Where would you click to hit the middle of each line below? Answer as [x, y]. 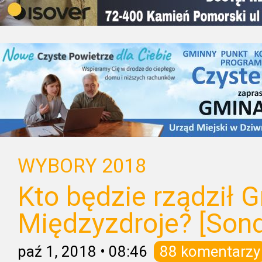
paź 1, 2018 [57, 251]
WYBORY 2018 [82, 166]
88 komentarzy [210, 251]
